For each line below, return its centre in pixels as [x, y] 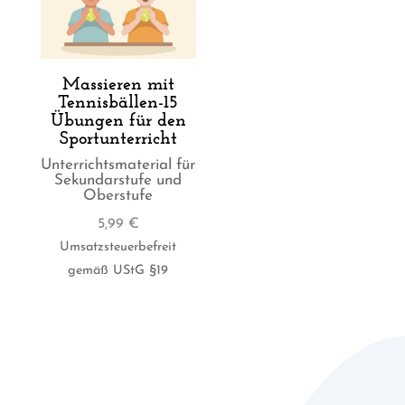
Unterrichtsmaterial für [118, 165]
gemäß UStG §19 [118, 271]
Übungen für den [118, 122]
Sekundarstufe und [118, 181]
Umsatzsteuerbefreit [118, 248]
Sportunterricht [118, 140]
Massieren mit [118, 85]
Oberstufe [118, 196]
